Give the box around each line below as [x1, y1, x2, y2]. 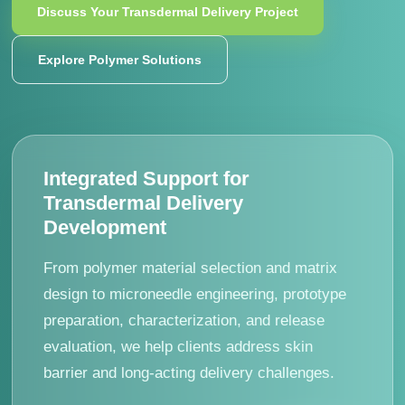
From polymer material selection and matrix [43, 259, 338, 277]
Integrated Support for [43, 167, 250, 190]
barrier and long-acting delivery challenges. [43, 364, 335, 381]
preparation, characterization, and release [43, 312, 325, 329]
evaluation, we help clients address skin [43, 338, 314, 355]
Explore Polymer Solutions [38, 52, 202, 67]
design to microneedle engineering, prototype [43, 286, 347, 303]
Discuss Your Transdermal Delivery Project [37, 5, 299, 19]
